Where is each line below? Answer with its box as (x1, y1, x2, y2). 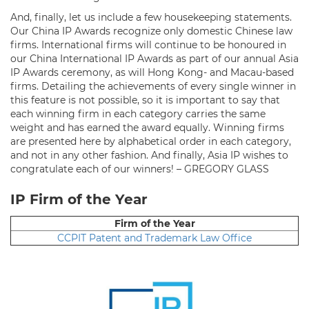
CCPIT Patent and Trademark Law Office (57, 231, 252, 244)
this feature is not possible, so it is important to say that (10, 93, 280, 106)
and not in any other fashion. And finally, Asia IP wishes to (10, 148, 288, 161)
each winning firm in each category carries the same (10, 107, 266, 120)
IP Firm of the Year (10, 190, 148, 208)
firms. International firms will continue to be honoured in (10, 38, 286, 51)
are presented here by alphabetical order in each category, (10, 134, 291, 148)
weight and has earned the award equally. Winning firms (10, 121, 284, 134)
